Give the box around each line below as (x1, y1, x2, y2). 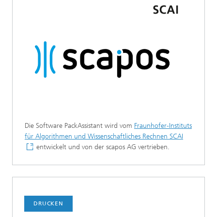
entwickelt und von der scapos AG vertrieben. (34, 143, 170, 152)
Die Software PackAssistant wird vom (25, 122, 134, 130)
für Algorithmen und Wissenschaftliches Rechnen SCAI (25, 132, 183, 141)
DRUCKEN (33, 200, 64, 207)
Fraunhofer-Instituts (134, 122, 192, 130)
